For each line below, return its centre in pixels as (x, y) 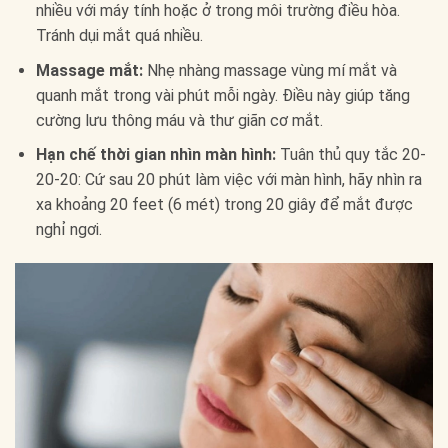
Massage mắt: (89, 70)
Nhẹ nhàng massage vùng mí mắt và (269, 70)
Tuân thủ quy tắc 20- (350, 155)
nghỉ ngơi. (68, 230)
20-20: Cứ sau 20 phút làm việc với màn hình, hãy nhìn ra (228, 180)
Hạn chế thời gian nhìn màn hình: (155, 155)
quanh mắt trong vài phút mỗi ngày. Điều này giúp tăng (222, 95)
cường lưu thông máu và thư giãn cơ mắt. (179, 120)
